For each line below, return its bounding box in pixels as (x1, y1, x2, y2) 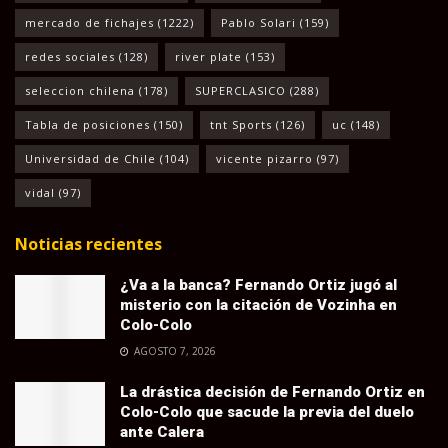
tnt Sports (210, 116, 272, 132)
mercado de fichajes (25, 14, 154, 30)
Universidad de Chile (25, 150, 156, 166)
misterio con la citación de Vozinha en (120, 295, 397, 314)
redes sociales (25, 48, 115, 64)
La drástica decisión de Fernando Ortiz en (120, 382, 425, 401)
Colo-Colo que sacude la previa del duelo (120, 402, 414, 421)
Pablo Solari (221, 14, 296, 30)
